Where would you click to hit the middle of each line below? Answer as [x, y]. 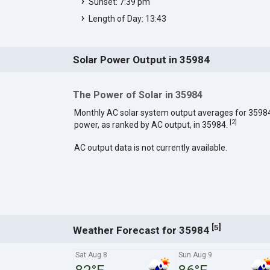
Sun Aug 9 [195, 255]
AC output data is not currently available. [150, 147]
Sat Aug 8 [91, 255]
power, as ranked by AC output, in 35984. [152, 124]
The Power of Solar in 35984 [137, 95]
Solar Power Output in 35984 [141, 59]
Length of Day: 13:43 [127, 18]
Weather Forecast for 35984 [142, 230]
